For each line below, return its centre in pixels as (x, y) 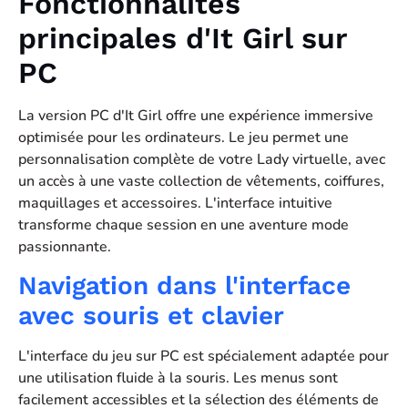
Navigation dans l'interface (184, 286)
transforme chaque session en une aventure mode (184, 224)
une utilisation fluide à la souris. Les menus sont (178, 378)
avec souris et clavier (151, 316)
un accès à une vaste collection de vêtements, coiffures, (201, 181)
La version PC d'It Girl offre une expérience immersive (196, 115)
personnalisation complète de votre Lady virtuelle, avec (202, 159)
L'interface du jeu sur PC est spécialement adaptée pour (204, 357)
